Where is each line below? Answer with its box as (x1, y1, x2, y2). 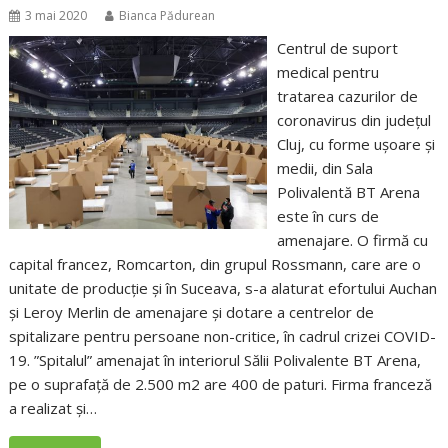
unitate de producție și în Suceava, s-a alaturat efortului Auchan (9, 278, 438, 299)
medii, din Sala (276, 158, 373, 179)
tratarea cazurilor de (276, 86, 418, 107)
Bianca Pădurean (119, 7, 216, 25)
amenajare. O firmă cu (276, 230, 428, 251)
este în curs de (276, 206, 379, 227)
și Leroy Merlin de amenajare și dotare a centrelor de (9, 302, 375, 323)
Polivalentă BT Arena (276, 182, 420, 203)
